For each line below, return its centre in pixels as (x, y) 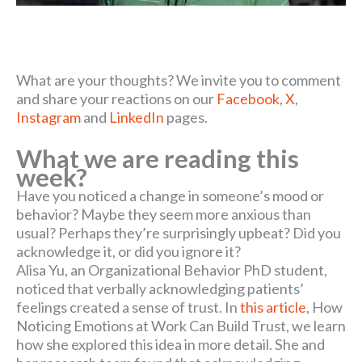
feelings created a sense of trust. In (128, 307)
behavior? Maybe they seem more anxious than (164, 215)
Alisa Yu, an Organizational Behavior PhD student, (172, 270)
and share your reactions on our (116, 98)
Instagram (48, 117)
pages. (186, 117)
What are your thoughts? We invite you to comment (179, 80)
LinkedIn (137, 117)
